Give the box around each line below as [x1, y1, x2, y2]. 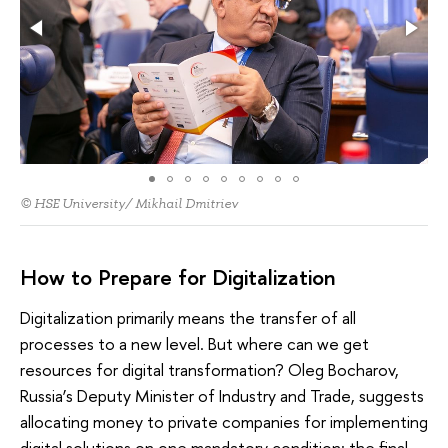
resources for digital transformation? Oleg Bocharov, [20, 357, 399, 381]
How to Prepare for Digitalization [20, 262, 336, 293]
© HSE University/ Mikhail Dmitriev [20, 195, 238, 213]
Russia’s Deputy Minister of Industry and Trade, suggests [20, 383, 424, 407]
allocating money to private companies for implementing [20, 409, 428, 433]
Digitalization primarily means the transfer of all [20, 305, 356, 329]
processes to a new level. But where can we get [20, 331, 369, 355]
